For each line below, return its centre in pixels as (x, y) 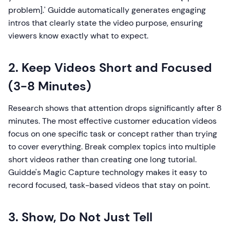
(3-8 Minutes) (50, 86)
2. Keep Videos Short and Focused (110, 68)
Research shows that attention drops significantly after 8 (115, 108)
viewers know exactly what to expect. (78, 36)
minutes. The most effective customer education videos (112, 121)
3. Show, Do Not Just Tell (80, 217)
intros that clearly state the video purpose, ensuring (106, 23)
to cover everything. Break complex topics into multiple (112, 147)
